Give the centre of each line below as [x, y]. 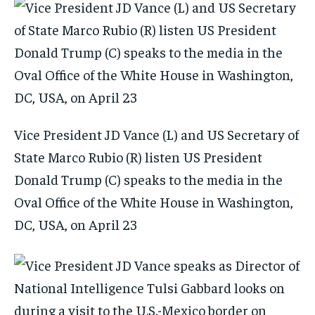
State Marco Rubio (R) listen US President [138, 157]
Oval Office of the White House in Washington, [154, 202]
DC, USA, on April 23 [77, 224]
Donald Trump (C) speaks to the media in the [148, 179]
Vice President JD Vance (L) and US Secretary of [156, 134]
